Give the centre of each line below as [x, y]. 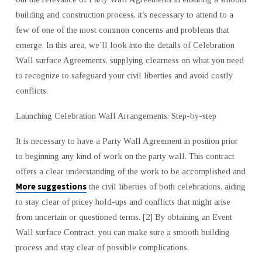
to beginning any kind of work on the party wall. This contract [125, 156]
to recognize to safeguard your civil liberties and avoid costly [124, 76]
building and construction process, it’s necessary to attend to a [124, 15]
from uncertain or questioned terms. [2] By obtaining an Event [124, 217]
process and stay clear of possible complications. [102, 247]
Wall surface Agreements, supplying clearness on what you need [130, 61]
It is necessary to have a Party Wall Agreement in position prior [127, 141]
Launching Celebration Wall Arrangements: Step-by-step [116, 116]
